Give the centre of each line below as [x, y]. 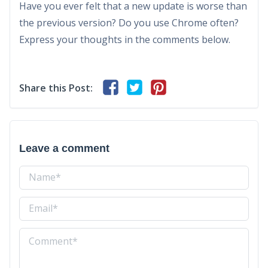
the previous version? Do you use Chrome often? [129, 22]
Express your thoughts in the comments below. [125, 39]
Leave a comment [64, 149]
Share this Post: [56, 88]
